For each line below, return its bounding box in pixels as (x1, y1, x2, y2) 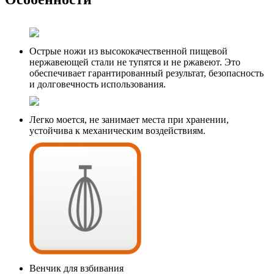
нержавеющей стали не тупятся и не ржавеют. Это (29, 56, 240, 67)
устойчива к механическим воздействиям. (29, 125, 206, 136)
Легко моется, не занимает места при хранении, (29, 114, 229, 125)
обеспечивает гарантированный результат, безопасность (29, 67, 264, 78)
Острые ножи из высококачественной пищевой (29, 45, 228, 56)
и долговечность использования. (29, 78, 166, 89)
